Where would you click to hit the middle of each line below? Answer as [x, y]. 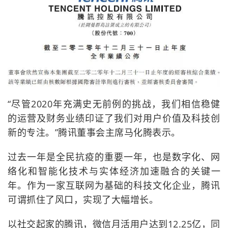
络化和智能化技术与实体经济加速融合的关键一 [114, 171]
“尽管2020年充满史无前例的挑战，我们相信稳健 [114, 104]
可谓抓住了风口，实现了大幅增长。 [83, 200]
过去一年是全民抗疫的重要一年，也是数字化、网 [114, 157]
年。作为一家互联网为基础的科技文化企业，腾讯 [114, 186]
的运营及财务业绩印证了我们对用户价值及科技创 [114, 118]
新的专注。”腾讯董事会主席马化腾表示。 [94, 133]
